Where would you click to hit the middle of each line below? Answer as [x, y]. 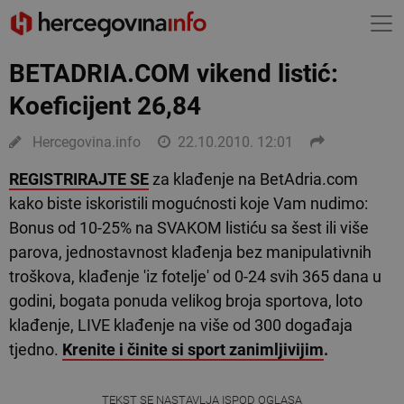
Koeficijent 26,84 [105, 106]
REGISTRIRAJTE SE [79, 179]
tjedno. [36, 349]
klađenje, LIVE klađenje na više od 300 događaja [181, 325]
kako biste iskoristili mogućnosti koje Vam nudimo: [188, 203]
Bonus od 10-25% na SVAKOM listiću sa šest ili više [189, 228]
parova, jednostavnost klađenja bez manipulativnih [190, 252]
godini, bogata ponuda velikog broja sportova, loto [186, 301]
